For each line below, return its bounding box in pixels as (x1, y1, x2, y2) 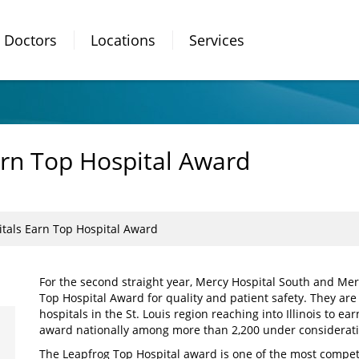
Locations (91, 30, 155, 50)
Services (189, 30, 244, 50)
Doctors (4, 30, 57, 50)
